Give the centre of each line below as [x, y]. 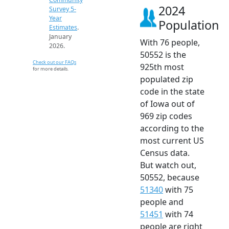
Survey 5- [63, 9]
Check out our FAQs [54, 62]
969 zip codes [166, 116]
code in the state [172, 91]
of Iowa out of [167, 104]
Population [189, 25]
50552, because [170, 177]
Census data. [165, 153]
